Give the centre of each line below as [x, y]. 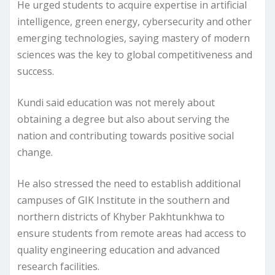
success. [36, 72]
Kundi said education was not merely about [116, 103]
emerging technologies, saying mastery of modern [134, 38]
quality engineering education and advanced [118, 250]
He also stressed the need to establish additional [129, 184]
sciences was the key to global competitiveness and [135, 55]
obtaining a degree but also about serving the [123, 119]
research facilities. [58, 267]
